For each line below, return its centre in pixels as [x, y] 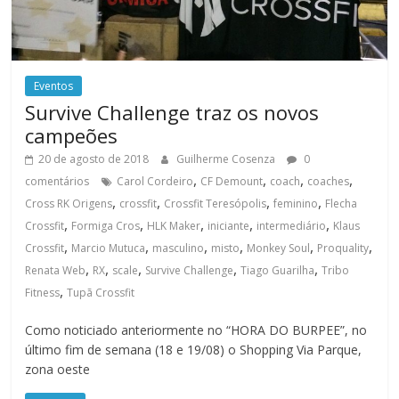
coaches [329, 181]
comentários [57, 181]
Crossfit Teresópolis [216, 203]
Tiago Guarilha [278, 270]
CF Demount [232, 181]
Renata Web [56, 270]
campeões [72, 135]
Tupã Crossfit [101, 292]
